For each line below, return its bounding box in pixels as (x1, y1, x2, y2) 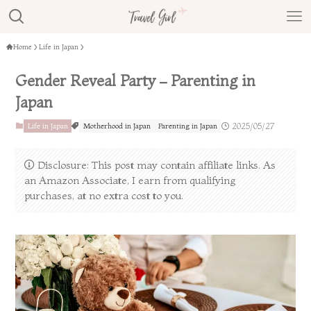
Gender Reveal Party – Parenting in (15, 71, 256, 91)
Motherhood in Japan (83, 121, 151, 131)
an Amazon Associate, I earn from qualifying (24, 174, 235, 187)
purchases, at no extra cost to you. (24, 189, 183, 203)
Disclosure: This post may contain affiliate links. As (37, 158, 276, 171)
